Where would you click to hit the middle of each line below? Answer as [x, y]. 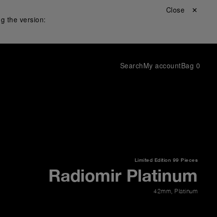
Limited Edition [153, 160]
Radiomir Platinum [123, 175]
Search [132, 65]
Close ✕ [182, 10]
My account [162, 65]
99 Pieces [185, 160]
